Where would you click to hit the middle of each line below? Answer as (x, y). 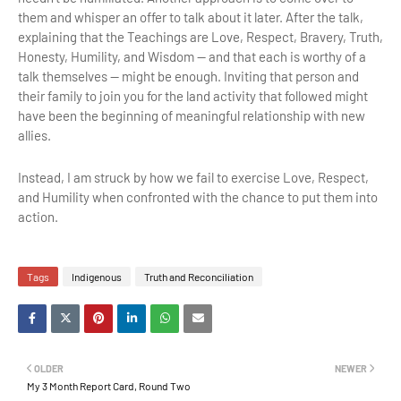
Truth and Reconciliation (199, 276)
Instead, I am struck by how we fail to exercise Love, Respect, (193, 177)
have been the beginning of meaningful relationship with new (192, 115)
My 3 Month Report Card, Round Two (109, 385)
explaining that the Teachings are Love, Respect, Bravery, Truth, (200, 36)
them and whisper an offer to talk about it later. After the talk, (191, 17)
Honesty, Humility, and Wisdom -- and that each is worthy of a (192, 56)
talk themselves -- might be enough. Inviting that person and (188, 76)
